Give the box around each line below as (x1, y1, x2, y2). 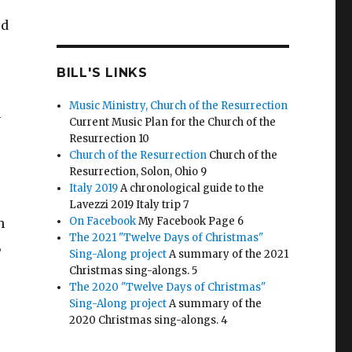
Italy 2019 (69, 181, 119, 195)
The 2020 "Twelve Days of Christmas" (69, 280, 266, 294)
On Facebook (69, 214, 137, 228)
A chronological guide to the (118, 181, 265, 195)
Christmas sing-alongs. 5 (69, 263, 198, 277)
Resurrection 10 (69, 131, 150, 145)
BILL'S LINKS (56, 64, 148, 80)
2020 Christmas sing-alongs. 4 (69, 313, 229, 327)
